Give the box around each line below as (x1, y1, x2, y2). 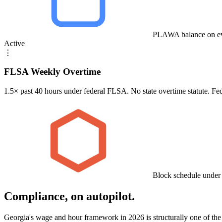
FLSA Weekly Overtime (4, 66, 101, 77)
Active (4, 39, 25, 48)
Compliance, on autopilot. (4, 190, 135, 203)
